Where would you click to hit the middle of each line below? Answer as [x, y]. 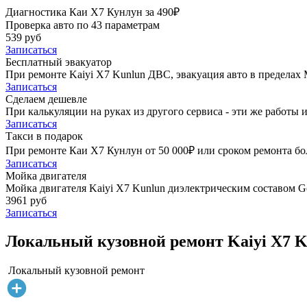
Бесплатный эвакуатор [59, 62]
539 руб [23, 37]
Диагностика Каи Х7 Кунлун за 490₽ [93, 12]
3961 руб [26, 200]
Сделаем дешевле [46, 99]
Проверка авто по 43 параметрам [83, 25]
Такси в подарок [44, 136]
